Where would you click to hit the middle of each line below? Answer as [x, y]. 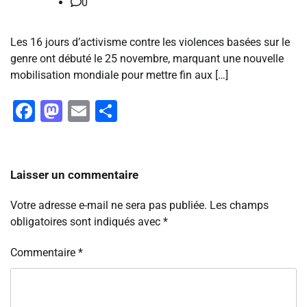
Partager [159, 111]
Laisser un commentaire [74, 175]
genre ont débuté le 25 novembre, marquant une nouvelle [147, 59]
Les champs [239, 206]
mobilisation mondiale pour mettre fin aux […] [119, 75]
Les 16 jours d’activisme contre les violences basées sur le [150, 42]
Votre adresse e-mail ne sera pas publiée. [109, 206]
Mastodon [112, 111]
